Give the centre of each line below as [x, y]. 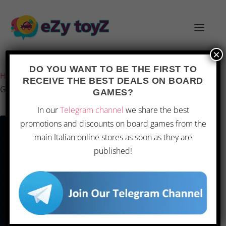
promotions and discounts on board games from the [113, 124]
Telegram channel [92, 110]
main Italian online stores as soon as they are [113, 137]
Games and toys [61, 76]
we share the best [156, 110]
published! [113, 151]
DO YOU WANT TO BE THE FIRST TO [113, 69]
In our [48, 110]
